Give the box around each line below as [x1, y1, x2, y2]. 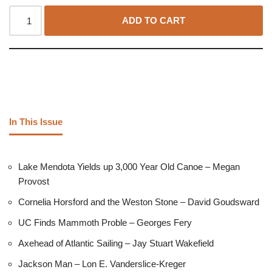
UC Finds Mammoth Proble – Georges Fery [18, 217, 192, 228]
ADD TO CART [122, 15, 186, 26]
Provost [18, 176, 49, 187]
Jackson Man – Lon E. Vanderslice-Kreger [18, 259, 186, 270]
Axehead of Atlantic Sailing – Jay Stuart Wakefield [18, 238, 214, 249]
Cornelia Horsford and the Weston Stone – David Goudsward [18, 197, 259, 208]
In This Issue [9, 116, 63, 127]
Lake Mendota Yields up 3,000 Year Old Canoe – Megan [18, 161, 240, 172]
